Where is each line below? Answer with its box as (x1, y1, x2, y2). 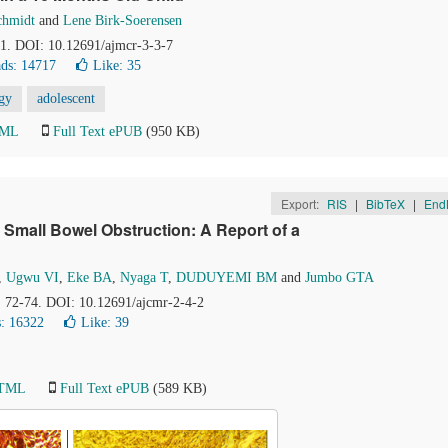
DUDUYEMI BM (176, 270, 277, 285)
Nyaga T (120, 270, 168, 285)
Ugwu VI (6, 270, 59, 285)
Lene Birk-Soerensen (63, 13, 182, 28)
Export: (280, 195, 322, 212)
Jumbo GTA (305, 270, 374, 285)
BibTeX (365, 195, 405, 212)
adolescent (37, 91, 95, 106)
